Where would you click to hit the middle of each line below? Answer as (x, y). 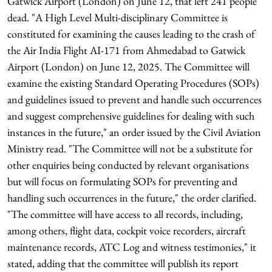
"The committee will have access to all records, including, (125, 214)
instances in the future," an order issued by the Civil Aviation (134, 132)
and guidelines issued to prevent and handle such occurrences (134, 99)
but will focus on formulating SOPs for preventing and (122, 181)
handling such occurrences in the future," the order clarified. (132, 198)
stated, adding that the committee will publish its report (123, 263)
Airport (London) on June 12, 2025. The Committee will (128, 66)
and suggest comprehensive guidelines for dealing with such (131, 116)
